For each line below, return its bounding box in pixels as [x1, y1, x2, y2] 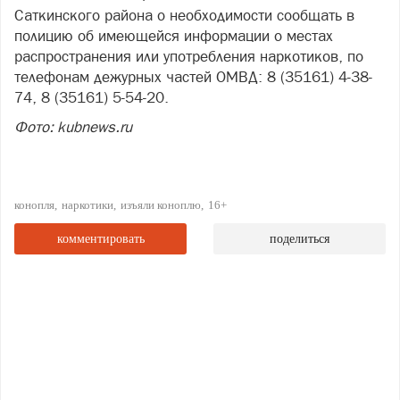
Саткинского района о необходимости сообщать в [14, 6, 354, 24]
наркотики [62, 198, 113, 212]
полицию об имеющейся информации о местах [14, 27, 333, 45]
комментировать [56, 232, 145, 246]
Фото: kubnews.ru [14, 118, 136, 136]
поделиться [270, 232, 329, 246]
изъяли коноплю [121, 198, 201, 212]
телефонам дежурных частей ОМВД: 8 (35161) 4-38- [14, 68, 372, 86]
